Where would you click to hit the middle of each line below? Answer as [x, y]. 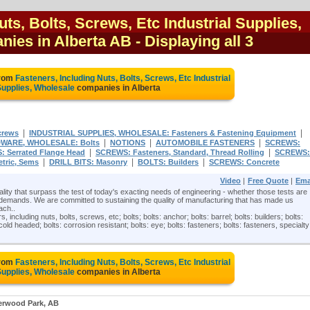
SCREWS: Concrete [244, 162]
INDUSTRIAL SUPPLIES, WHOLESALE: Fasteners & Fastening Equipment [163, 133]
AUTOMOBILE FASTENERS [205, 143]
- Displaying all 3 [194, 41]
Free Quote [268, 181]
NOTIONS [128, 143]
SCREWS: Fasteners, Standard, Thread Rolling [180, 152]
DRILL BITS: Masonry [88, 162]
